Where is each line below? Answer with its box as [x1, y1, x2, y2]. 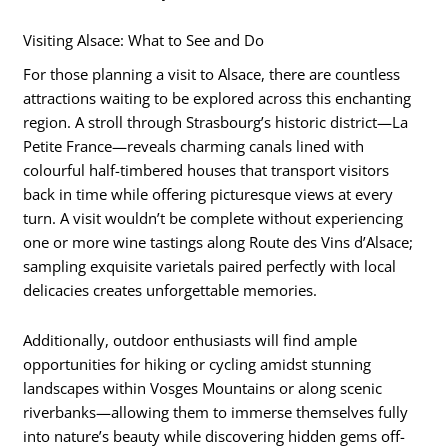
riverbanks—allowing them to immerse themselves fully [23, 401, 409, 422]
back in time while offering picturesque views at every [23, 184, 394, 205]
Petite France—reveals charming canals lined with [23, 136, 365, 157]
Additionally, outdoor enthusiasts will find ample [23, 329, 358, 350]
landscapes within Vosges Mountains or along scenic [23, 377, 383, 398]
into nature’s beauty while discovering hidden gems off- [23, 425, 406, 446]
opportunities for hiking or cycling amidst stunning [23, 353, 372, 374]
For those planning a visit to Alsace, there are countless [23, 64, 401, 85]
